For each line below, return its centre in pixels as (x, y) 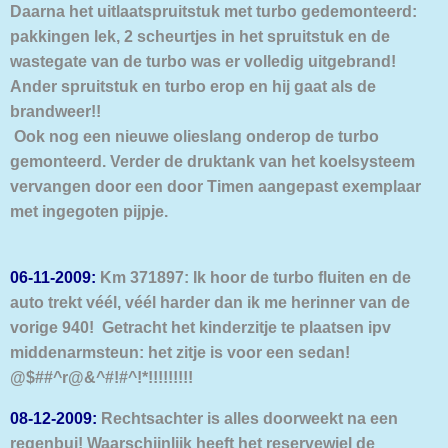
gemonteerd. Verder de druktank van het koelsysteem (212, 160)
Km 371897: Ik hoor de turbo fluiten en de (253, 276)
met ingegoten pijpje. (89, 210)
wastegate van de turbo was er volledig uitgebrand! (203, 60)
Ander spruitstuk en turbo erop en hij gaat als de (193, 85)
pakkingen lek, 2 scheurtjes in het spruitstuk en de (200, 35)
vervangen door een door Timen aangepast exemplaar (215, 185)
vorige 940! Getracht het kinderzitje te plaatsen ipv (200, 326)
